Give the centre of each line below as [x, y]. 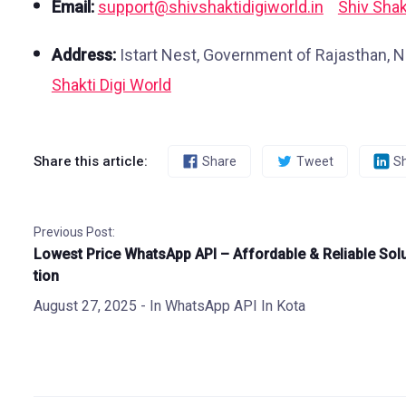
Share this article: [90, 161]
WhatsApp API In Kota [235, 306]
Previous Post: [74, 232]
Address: [83, 55]
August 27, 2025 [85, 306]
